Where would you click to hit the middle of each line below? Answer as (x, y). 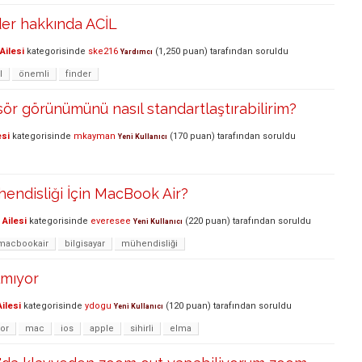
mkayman (95, 136)
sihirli (142, 328)
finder (78, 74)
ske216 (103, 51)
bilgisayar (85, 243)
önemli (34, 74)
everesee (111, 221)
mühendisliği (149, 243)
